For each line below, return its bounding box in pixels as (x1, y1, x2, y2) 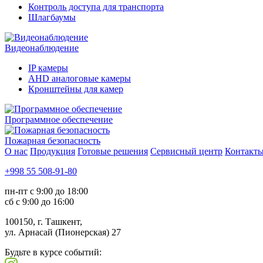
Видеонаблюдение (5, 43, 79, 53)
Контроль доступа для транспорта (28, 2, 164, 12)
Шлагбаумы (28, 12, 76, 22)
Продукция (30, 146, 75, 156)
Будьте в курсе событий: (5, 247, 102, 257)
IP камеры (28, 63, 68, 73)
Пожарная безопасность (5, 136, 100, 146)
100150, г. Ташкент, (5, 217, 82, 227)
